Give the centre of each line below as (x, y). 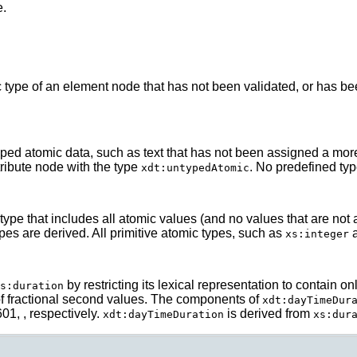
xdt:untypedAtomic (195, 167)
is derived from (269, 313)
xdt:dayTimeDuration (163, 314)
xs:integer (317, 233)
